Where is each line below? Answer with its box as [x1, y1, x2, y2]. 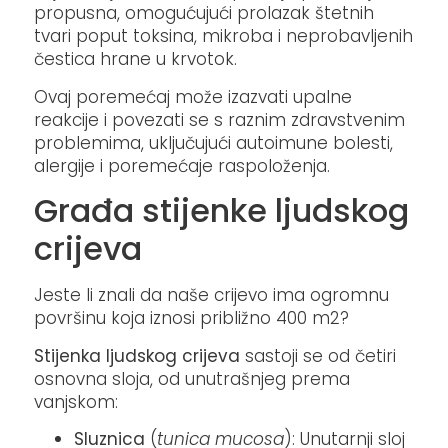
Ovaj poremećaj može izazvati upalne [34, 84, 353, 109]
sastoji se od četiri [240, 343, 397, 368]
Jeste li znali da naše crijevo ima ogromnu [34, 283, 390, 308]
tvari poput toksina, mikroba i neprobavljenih [34, 24, 414, 49]
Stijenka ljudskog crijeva [34, 343, 241, 368]
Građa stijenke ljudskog [34, 188, 410, 234]
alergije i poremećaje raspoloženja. [34, 153, 331, 178]
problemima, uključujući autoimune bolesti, [34, 130, 394, 155]
